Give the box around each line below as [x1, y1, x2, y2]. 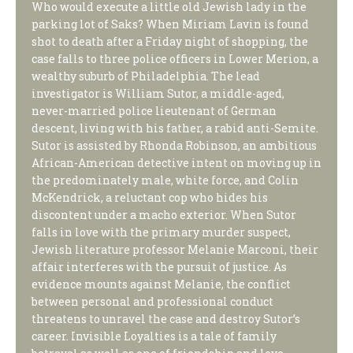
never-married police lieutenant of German [32, 102, 277, 118]
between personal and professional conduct [32, 293, 273, 309]
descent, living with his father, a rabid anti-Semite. [32, 120, 318, 136]
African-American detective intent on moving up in [32, 154, 321, 170]
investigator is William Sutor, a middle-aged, [32, 85, 284, 101]
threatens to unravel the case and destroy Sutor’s [32, 310, 300, 326]
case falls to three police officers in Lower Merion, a [32, 50, 318, 66]
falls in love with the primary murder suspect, [32, 224, 291, 240]
